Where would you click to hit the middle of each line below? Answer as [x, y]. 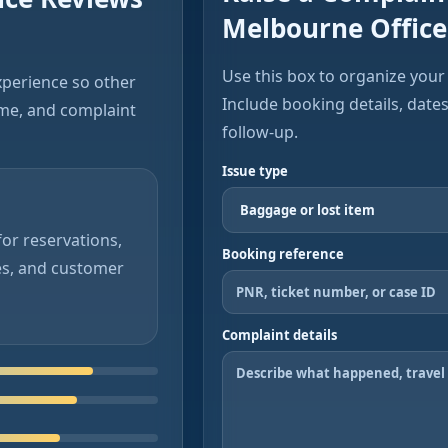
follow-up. [260, 132]
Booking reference [283, 254]
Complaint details [280, 335]
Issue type [255, 171]
